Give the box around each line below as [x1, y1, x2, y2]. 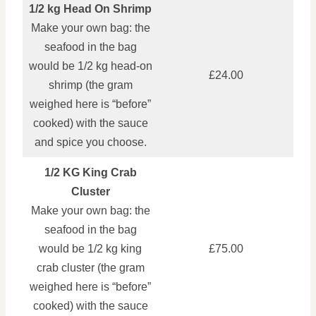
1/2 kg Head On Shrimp [29, 3, 152, 15]
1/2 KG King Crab [44, 166, 137, 178]
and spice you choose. [34, 136, 147, 148]
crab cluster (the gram [36, 262, 145, 274]
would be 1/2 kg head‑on [28, 60, 152, 72]
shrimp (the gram [48, 79, 133, 91]
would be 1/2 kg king [39, 243, 142, 255]
